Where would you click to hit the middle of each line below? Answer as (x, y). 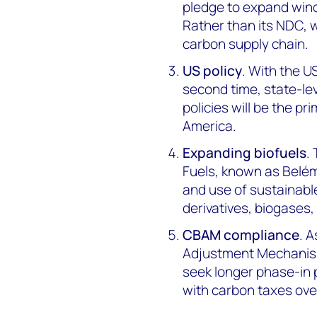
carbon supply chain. (246, 44)
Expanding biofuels (245, 152)
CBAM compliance (241, 235)
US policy (213, 70)
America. (210, 126)
